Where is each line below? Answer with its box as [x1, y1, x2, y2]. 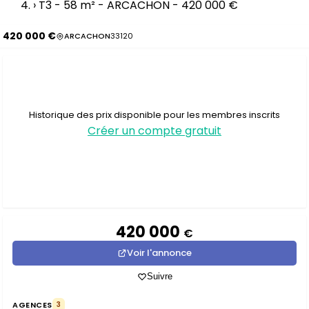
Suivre [146, 271, 172, 281]
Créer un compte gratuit [88, 122, 221, 139]
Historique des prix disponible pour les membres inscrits [29, 108, 280, 121]
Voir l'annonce [127, 246, 192, 259]
